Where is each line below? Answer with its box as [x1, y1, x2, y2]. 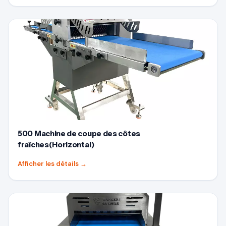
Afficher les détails [18, 159, 80, 168]
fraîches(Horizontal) [18, 140, 94, 149]
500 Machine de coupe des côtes [18, 129, 140, 138]
